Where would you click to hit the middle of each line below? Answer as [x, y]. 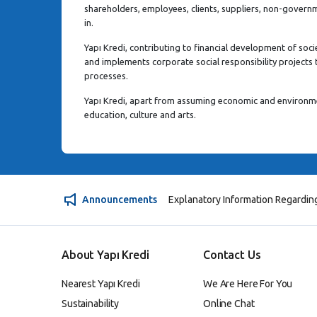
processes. [106, 75]
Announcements [120, 200]
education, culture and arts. [140, 114]
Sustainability [91, 303]
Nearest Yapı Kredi [101, 283]
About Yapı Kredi [105, 254]
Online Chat [229, 303]
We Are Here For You [248, 283]
